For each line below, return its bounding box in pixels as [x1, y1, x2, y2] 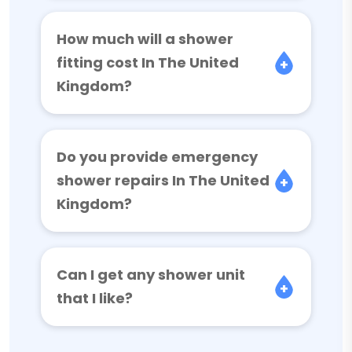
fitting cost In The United [57, 53, 239, 72]
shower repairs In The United [57, 170, 269, 190]
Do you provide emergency [57, 147, 258, 167]
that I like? [57, 288, 133, 308]
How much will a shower [57, 29, 233, 49]
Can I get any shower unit [57, 265, 245, 284]
